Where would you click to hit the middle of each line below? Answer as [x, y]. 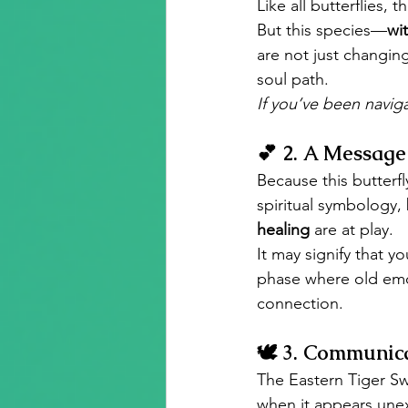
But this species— [322, 30]
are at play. [352, 229]
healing [283, 229]
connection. [300, 303]
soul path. [293, 79]
